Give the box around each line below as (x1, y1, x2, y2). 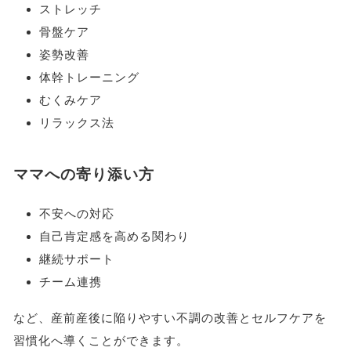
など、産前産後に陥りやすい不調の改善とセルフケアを (13, 310, 327, 324)
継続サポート (39, 252, 115, 266)
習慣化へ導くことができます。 (13, 333, 189, 347)
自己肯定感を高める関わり (39, 230, 190, 244)
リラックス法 (39, 115, 115, 129)
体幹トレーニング (39, 70, 140, 84)
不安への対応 (39, 207, 115, 221)
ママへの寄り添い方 (13, 166, 154, 183)
